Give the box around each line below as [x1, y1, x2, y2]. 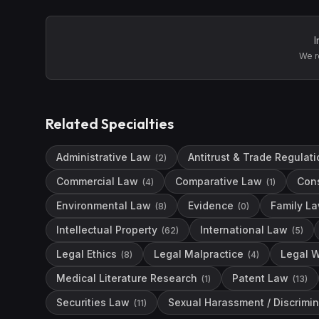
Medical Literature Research [56, 272, 197, 284]
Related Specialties [46, 115, 174, 132]
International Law [200, 224, 288, 236]
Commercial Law [56, 175, 138, 187]
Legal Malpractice [154, 248, 244, 260]
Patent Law [232, 272, 288, 284]
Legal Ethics [56, 248, 117, 260]
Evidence [188, 199, 234, 211]
